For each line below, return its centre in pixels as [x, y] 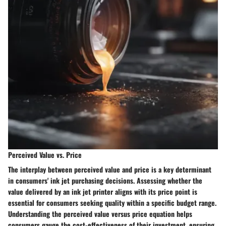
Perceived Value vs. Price [45, 154]
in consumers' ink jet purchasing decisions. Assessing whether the [105, 180]
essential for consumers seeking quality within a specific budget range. [112, 202]
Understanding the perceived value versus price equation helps [100, 213]
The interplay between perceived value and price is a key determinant [110, 169]
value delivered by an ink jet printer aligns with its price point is [103, 191]
